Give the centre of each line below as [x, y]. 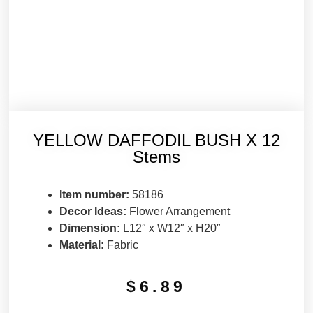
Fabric [122, 245]
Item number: [94, 195]
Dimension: [89, 228]
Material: [83, 245]
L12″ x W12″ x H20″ [170, 228]
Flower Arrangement [179, 212]
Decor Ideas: [94, 212]
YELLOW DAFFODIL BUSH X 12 [156, 140]
